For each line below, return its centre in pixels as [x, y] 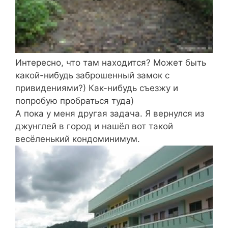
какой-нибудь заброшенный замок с [92, 75]
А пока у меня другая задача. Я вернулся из [110, 113]
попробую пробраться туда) [75, 101]
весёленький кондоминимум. [78, 139]
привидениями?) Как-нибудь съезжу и [97, 88]
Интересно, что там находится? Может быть [111, 63]
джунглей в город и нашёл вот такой [94, 126]
